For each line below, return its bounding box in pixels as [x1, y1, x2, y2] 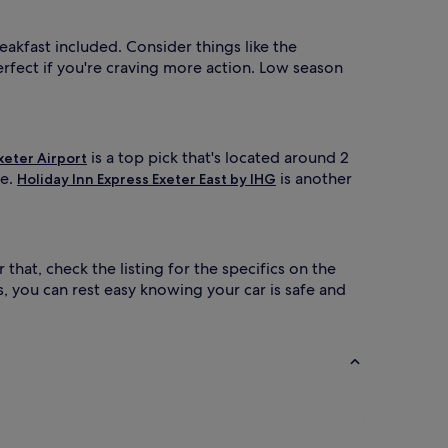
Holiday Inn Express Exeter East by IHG [17, 169, 276, 188]
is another [276, 167, 352, 189]
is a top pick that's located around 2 [87, 146, 349, 168]
